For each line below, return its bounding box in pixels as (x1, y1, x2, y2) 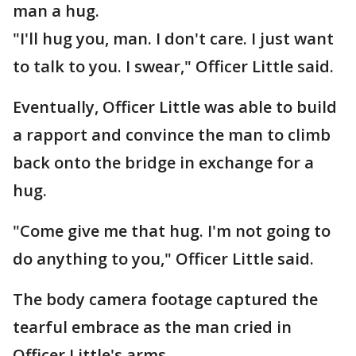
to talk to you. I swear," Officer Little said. (13, 56, 334, 77)
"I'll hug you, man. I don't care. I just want (13, 28, 334, 49)
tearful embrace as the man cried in (13, 316, 292, 338)
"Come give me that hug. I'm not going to (13, 220, 331, 242)
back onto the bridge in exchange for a (13, 152, 314, 173)
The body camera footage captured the (13, 288, 318, 310)
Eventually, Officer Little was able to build (13, 96, 337, 118)
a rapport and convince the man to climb (13, 124, 331, 145)
